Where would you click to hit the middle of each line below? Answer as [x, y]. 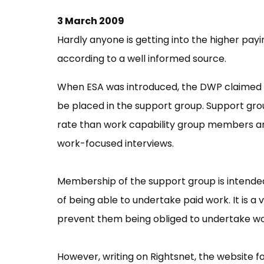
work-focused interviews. [115, 143]
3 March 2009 [91, 21]
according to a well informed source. [142, 58]
